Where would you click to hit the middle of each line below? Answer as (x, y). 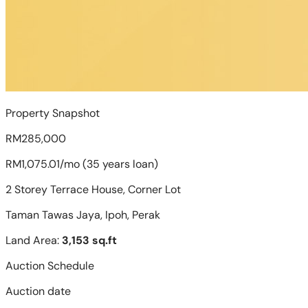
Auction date (38, 291)
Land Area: (34, 240)
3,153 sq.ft (89, 240)
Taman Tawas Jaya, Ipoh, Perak (83, 215)
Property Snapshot (53, 113)
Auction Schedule (50, 266)
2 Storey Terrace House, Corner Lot (93, 189)
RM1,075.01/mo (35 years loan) (82, 164)
